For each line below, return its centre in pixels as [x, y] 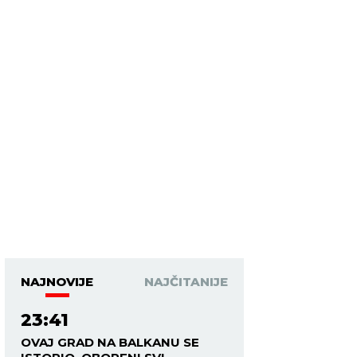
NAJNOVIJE [57, 282]
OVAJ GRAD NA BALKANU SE [110, 342]
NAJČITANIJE [186, 282]
